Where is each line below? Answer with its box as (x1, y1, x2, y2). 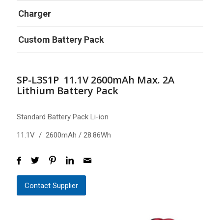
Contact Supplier (24, 181, 78, 190)
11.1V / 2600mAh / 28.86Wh (16, 131, 111, 140)
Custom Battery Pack (18, 34, 104, 45)
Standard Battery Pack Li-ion (16, 112, 109, 122)
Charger (18, 8, 51, 19)
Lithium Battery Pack (16, 83, 118, 97)
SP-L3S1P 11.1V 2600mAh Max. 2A (16, 73, 174, 86)
